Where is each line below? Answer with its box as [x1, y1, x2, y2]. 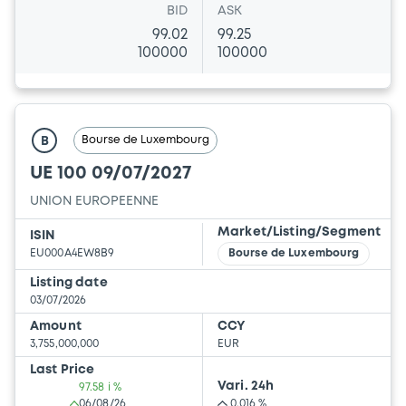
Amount [30, 321, 82, 333]
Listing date [30, 277, 108, 289]
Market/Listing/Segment [217, 227, 382, 238]
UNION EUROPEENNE [30, 196, 159, 208]
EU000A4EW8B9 [30, 248, 115, 259]
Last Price [30, 364, 95, 376]
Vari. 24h [217, 381, 275, 392]
